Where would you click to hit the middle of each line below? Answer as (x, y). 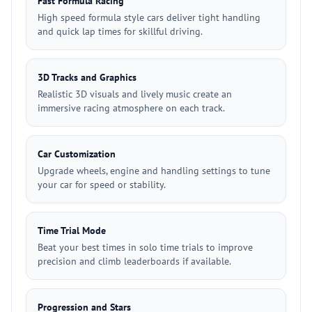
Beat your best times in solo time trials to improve (145, 247)
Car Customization (77, 154)
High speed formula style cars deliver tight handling (149, 17)
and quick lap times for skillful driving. (120, 31)
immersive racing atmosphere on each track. (131, 108)
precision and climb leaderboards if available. (134, 261)
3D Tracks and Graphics (87, 77)
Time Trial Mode (72, 231)
